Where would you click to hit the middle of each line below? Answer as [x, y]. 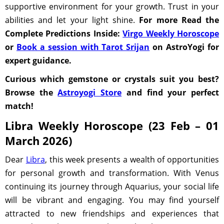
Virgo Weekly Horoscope [171, 33]
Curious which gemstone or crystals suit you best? [112, 79]
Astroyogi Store [90, 92]
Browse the [31, 92]
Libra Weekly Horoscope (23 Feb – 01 [112, 125]
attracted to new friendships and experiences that [112, 213]
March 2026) [38, 140]
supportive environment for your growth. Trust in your [112, 6]
